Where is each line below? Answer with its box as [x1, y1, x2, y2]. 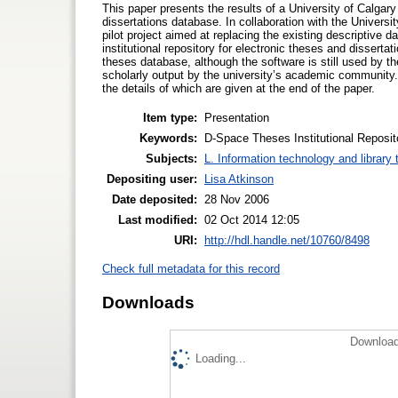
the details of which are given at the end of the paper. [102, 81, 375, 95]
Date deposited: [112, 192, 197, 206]
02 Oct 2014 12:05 [204, 212, 299, 227]
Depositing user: [107, 171, 197, 186]
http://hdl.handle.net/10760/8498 [204, 233, 370, 247]
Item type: [143, 110, 197, 124]
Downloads [102, 292, 195, 312]
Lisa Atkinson [204, 171, 274, 186]
